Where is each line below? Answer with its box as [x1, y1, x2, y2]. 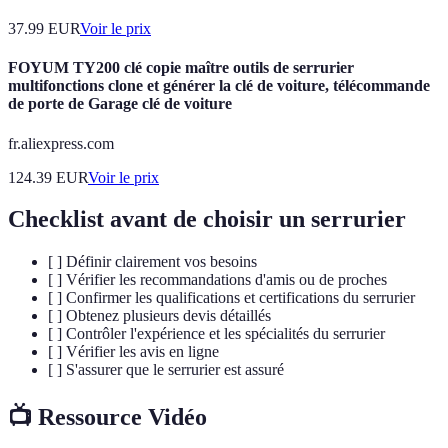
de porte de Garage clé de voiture [8, 95, 232, 113]
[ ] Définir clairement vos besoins [48, 253, 257, 271]
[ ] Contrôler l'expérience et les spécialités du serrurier [48, 325, 385, 343]
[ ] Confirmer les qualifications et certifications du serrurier [48, 289, 415, 307]
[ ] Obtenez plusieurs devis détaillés [48, 307, 271, 325]
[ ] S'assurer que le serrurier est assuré [48, 361, 284, 379]
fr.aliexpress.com [8, 134, 114, 152]
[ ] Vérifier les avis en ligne [48, 343, 219, 361]
